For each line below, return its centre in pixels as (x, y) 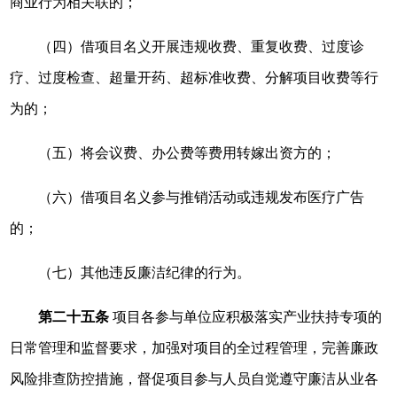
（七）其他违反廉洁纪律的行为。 (145, 272)
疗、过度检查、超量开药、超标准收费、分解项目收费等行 (195, 78)
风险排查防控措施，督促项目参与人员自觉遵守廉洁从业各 (195, 379)
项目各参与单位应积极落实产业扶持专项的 (246, 317)
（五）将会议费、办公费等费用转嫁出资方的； (187, 153)
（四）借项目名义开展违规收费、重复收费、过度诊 (202, 47)
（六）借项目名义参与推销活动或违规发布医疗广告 (202, 197)
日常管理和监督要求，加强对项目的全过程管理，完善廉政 (195, 348)
